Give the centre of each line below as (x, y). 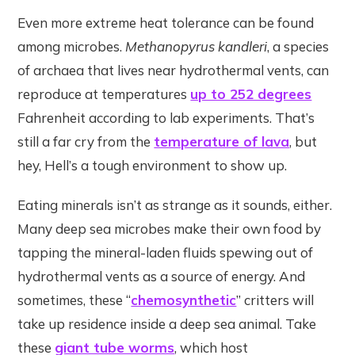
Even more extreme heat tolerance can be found (166, 23)
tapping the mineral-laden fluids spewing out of (166, 253)
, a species (298, 47)
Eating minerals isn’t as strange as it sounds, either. (175, 205)
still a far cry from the (86, 142)
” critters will (275, 300)
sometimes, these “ (74, 300)
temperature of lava (222, 142)
